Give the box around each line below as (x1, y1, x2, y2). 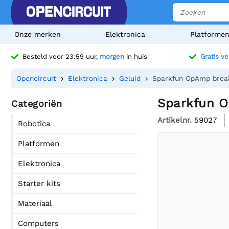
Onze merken (14, 30, 61, 38)
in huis (124, 53, 147, 61)
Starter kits (18, 179, 60, 188)
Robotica (18, 119, 50, 128)
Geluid (119, 74, 141, 82)
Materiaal (18, 199, 52, 208)
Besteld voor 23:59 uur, (22, 53, 100, 61)
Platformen (18, 139, 59, 148)
